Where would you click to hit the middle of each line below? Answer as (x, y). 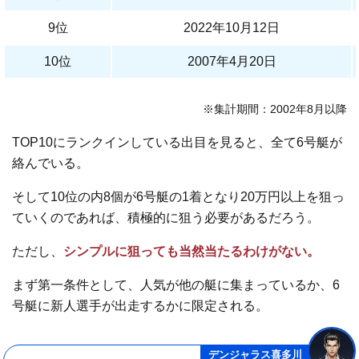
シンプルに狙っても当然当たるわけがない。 (192, 252)
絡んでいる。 (51, 163)
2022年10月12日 (232, 28)
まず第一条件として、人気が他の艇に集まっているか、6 (176, 285)
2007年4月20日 (232, 62)
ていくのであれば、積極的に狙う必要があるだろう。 (166, 218)
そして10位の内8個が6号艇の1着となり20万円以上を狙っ (179, 197)
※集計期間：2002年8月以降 (274, 109)
